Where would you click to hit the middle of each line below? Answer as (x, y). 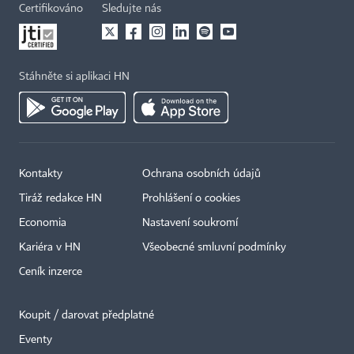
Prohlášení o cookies (191, 199)
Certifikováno (51, 9)
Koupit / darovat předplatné (87, 316)
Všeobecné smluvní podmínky (214, 248)
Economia (43, 223)
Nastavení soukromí (190, 223)
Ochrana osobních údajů (201, 174)
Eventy (36, 340)
